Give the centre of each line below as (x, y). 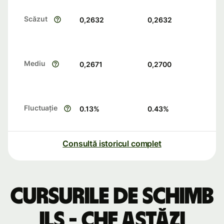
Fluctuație (41, 108)
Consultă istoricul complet (112, 144)
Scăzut (36, 19)
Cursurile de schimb (112, 197)
